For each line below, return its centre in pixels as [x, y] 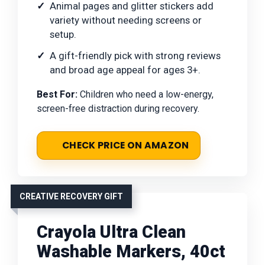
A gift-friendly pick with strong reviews [135, 55]
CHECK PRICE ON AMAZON [126, 145]
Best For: [57, 94]
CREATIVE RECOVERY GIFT [71, 196]
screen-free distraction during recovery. [118, 108]
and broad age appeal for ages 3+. [125, 70]
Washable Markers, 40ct [131, 251]
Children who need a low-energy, [146, 94]
